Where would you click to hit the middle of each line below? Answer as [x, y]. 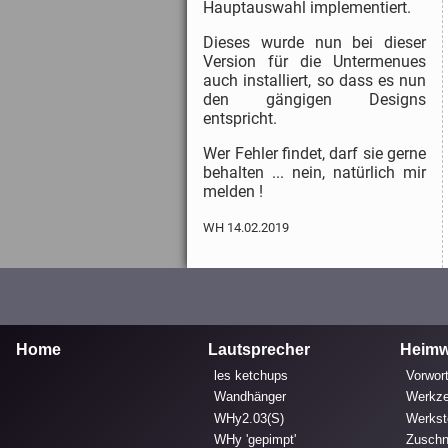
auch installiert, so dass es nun [315, 80]
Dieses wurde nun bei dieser [315, 42]
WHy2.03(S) [249, 418]
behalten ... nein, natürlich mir [315, 172]
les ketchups [251, 376]
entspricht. [240, 118]
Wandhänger [250, 397]
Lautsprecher [259, 349]
